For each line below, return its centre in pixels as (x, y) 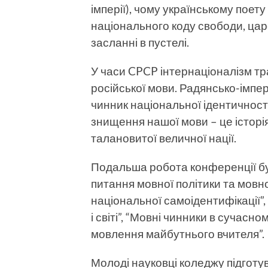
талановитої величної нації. (164, 138)
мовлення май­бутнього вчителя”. (178, 233)
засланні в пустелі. (140, 42)
